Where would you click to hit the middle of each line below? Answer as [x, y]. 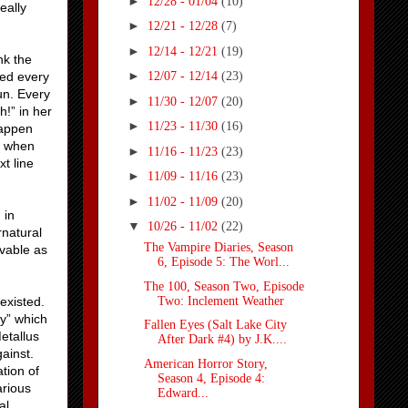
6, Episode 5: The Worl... [223, 262]
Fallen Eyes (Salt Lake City [215, 325]
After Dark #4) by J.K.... [222, 340]
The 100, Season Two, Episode [224, 286]
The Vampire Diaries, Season [218, 248]
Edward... [183, 393]
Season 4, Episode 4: [211, 378]
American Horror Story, [205, 363]
